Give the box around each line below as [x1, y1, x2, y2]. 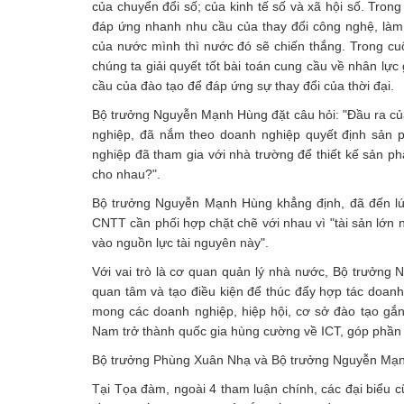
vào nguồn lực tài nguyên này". [92, 235, 269, 250]
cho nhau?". [92, 167, 161, 181]
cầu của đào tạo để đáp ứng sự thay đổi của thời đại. [92, 78, 394, 93]
